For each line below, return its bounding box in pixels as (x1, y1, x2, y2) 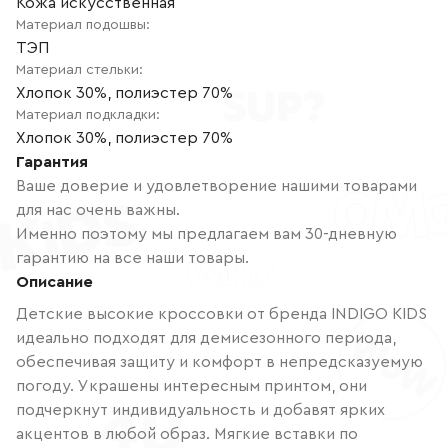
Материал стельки (16, 62, 139, 77)
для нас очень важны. (16, 201, 180, 218)
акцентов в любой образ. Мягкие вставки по (16, 425, 358, 442)
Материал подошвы (16, 17, 146, 32)
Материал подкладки (16, 107, 156, 122)
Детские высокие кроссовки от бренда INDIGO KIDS (16, 305, 427, 322)
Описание (16, 273, 93, 290)
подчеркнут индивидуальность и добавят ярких (16, 401, 385, 418)
